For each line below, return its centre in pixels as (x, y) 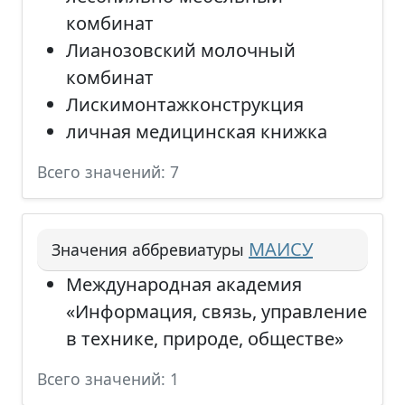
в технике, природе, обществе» (205, 339)
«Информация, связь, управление (217, 311)
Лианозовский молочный (181, 50)
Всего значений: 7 (108, 172)
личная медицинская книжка (197, 132)
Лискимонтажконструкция (185, 104)
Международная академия (184, 284)
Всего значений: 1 (108, 379)
